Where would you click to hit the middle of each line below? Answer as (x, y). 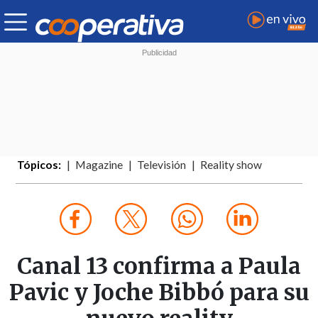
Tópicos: (39, 165)
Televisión (162, 165)
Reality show (231, 165)
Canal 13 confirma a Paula (159, 267)
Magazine (99, 165)
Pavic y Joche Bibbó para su (159, 293)
